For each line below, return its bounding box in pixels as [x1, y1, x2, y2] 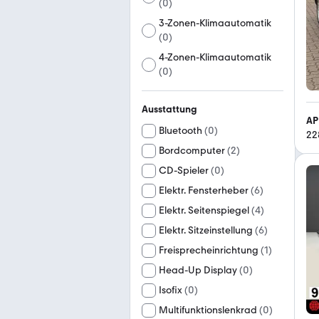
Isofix [159, 284, 182, 296]
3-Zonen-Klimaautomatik [159, 17, 272, 29]
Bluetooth [159, 125, 202, 137]
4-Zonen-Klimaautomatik [159, 51, 272, 63]
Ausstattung [142, 103, 197, 115]
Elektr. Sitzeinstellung [159, 224, 253, 236]
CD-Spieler [159, 164, 209, 177]
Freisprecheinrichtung [159, 244, 258, 256]
